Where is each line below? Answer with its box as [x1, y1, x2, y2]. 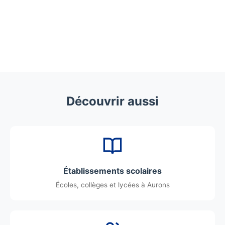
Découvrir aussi [66, 94, 159, 108]
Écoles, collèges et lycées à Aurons [55, 181, 170, 189]
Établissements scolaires [63, 166, 162, 176]
